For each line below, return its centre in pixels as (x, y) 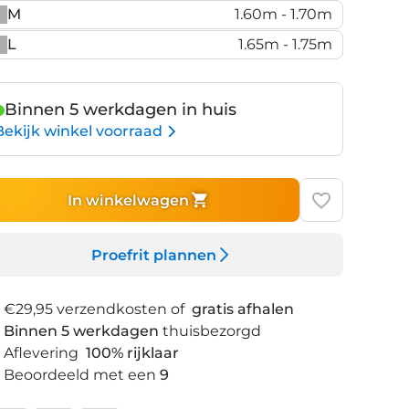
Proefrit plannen (153, 255)
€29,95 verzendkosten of (96, 309)
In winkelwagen (128, 200)
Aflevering (43, 353)
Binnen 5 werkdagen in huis (121, 110)
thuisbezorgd (212, 331)
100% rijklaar (132, 353)
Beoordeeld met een (80, 375)
